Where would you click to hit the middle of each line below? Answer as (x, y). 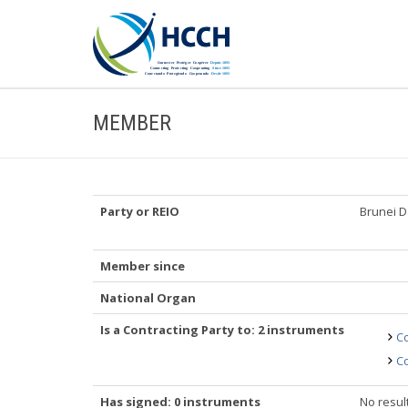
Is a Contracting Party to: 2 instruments (222, 330)
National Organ (148, 298)
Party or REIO (140, 211)
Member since (143, 266)
